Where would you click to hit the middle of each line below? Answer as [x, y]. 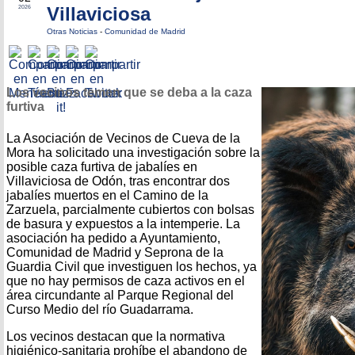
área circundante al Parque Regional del [120, 295]
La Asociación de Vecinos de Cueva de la [123, 138]
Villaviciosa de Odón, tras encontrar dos [118, 181]
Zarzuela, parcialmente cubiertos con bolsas [130, 209]
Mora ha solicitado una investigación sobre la [133, 152]
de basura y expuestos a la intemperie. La [123, 223]
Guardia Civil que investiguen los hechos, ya [132, 266]
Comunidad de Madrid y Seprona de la [115, 252]
